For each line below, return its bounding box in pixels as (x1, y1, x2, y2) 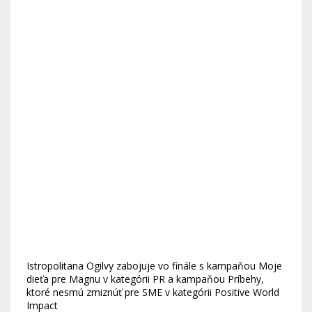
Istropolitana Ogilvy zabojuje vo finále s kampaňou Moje (26, 259, 282, 272)
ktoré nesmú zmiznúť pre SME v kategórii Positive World (26, 286, 279, 299)
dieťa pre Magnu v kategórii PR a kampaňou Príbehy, (26, 272, 264, 286)
